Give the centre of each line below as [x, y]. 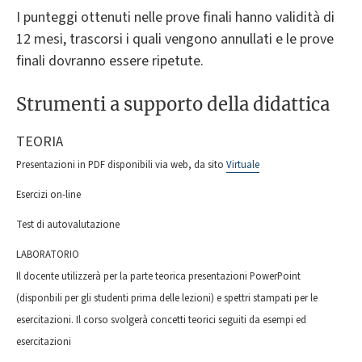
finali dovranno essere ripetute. [110, 61]
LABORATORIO [48, 255]
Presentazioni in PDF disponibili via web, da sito [121, 165]
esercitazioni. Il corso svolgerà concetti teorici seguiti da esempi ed [161, 320]
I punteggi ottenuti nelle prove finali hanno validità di [175, 17]
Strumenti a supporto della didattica [173, 105]
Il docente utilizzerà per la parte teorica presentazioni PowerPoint [158, 277]
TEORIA [40, 142]
